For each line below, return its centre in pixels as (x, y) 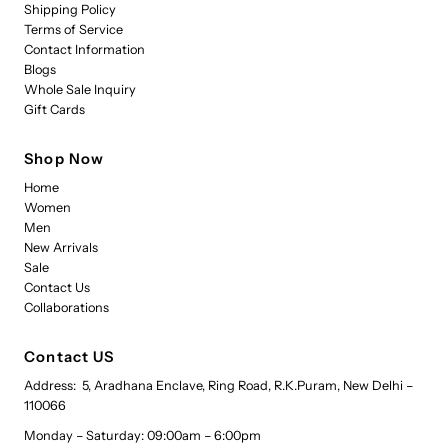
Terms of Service (74, 29)
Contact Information (85, 49)
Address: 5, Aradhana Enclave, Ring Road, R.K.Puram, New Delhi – (219, 385)
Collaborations (67, 307)
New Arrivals (61, 247)
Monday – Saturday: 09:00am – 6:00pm (143, 435)
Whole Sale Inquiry (80, 89)
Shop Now (64, 158)
